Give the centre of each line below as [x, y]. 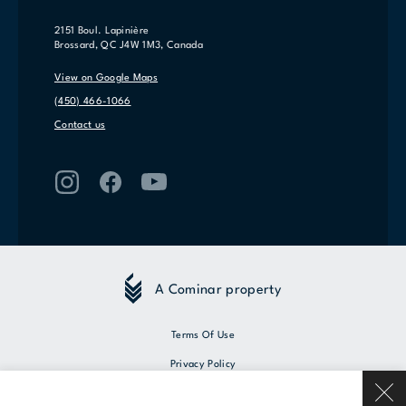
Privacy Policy [203, 365]
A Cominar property [218, 290]
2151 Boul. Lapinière [102, 31]
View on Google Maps [106, 78]
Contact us [80, 126]
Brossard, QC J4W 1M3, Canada [129, 46]
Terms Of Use [203, 336]
